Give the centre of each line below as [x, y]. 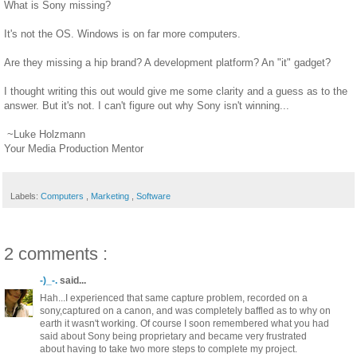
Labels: [25, 196]
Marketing [111, 196]
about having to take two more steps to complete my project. [169, 349]
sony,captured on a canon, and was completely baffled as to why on [185, 310]
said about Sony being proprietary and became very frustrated [173, 336]
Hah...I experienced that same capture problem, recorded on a [174, 298]
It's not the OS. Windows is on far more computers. [122, 33]
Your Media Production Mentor [74, 148]
